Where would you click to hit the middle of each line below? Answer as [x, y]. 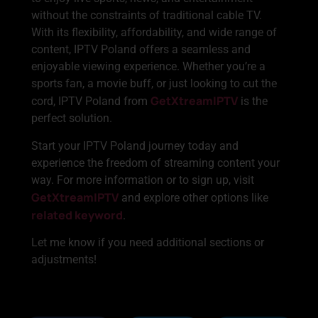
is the [253, 102]
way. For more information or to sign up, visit [143, 180]
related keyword [77, 215]
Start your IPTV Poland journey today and [135, 146]
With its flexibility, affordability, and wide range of [154, 33]
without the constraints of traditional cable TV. [147, 16]
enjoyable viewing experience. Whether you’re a [148, 67]
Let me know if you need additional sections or [148, 243]
